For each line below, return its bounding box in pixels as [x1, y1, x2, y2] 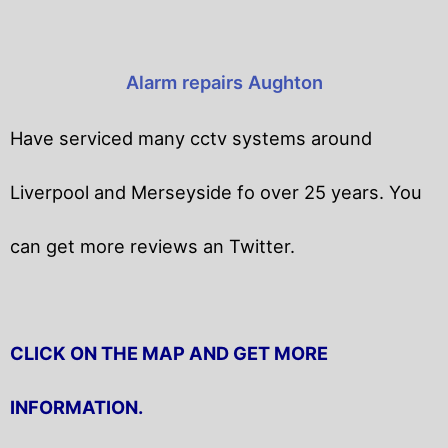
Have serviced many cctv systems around [10, 126, 372, 149]
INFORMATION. [10, 395, 147, 418]
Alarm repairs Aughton [125, 70, 323, 93]
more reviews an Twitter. [75, 234, 295, 257]
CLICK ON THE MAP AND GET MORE [10, 341, 328, 364]
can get [10, 234, 75, 257]
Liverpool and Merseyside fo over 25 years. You [10, 180, 422, 203]
